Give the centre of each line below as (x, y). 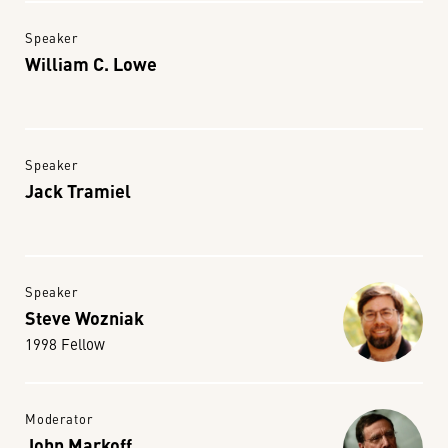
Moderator (59, 418)
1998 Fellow (65, 343)
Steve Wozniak (84, 317)
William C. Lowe (91, 63)
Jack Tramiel (78, 190)
